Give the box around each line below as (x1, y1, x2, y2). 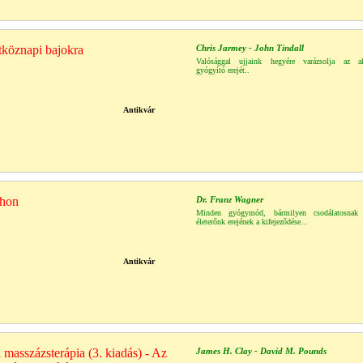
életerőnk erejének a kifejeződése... (196, 217, 308, 226)
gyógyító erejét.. (196, 66, 250, 75)
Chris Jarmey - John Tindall (196, 43, 304, 53)
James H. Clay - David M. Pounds (196, 346, 327, 356)
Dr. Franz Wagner (196, 194, 263, 204)
